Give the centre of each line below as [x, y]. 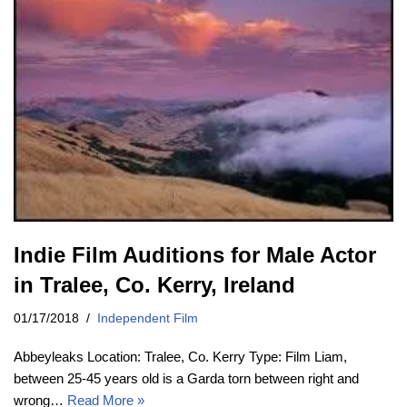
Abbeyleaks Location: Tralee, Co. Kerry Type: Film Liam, [180, 356]
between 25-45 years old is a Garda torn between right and [186, 378]
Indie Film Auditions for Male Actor [195, 254]
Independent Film [148, 318]
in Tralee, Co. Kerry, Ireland [154, 284]
